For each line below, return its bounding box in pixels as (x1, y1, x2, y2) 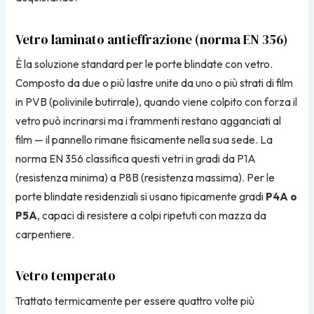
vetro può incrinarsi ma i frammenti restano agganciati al (15, 114, 282, 128)
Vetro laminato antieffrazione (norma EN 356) (15, 29, 288, 48)
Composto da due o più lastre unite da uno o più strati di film (15, 76, 294, 90)
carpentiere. (15, 227, 75, 241)
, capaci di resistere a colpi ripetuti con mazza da (37, 208, 267, 222)
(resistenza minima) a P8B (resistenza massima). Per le (15, 170, 275, 184)
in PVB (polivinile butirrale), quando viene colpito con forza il (15, 95, 298, 109)
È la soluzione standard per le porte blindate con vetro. (15, 57, 273, 71)
